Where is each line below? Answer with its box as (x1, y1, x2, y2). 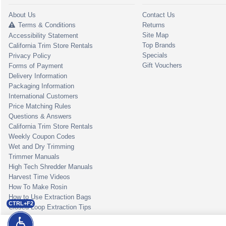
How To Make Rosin (9, 183, 67, 191)
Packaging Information (9, 82, 74, 90)
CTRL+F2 (8, 200, 33, 207)
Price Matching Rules (9, 102, 71, 110)
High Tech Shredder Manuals (9, 162, 93, 171)
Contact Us (142, 11, 175, 19)
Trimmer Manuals (9, 152, 60, 160)
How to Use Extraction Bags (9, 193, 91, 201)
